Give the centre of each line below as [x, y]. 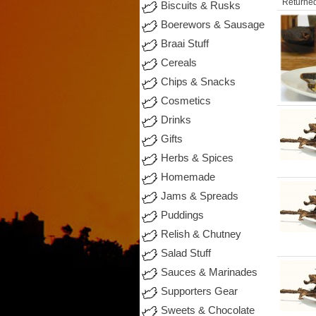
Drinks [176, 120]
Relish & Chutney [201, 234]
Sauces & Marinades [209, 272]
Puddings [182, 215]
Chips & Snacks [198, 82]
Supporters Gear [199, 291]
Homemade [188, 177]
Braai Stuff [184, 44]
